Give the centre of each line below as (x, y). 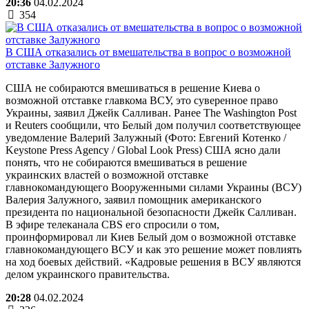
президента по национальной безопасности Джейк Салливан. (151, 212)
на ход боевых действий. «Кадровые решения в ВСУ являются (153, 261)
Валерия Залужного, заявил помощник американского (133, 199)
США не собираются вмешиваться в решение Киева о (133, 88)
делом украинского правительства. (88, 274)
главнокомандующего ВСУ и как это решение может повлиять (153, 249)
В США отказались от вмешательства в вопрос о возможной (148, 52)
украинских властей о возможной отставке (107, 175)
